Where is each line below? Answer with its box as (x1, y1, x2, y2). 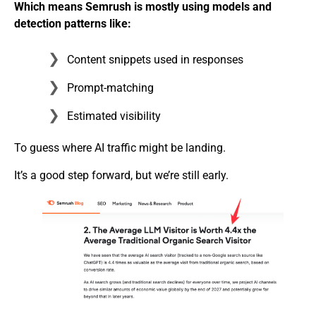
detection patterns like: (14, 17, 131, 31)
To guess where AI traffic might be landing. (14, 141, 226, 155)
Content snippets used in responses (67, 53, 243, 67)
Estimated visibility (67, 109, 161, 123)
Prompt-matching (67, 81, 154, 95)
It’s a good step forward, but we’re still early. (14, 168, 229, 182)
